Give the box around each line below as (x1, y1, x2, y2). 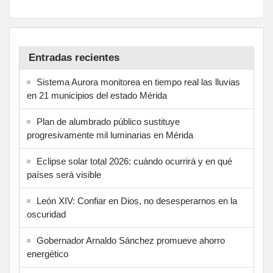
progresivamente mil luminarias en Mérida (27, 129, 193, 140)
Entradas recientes (29, 51, 119, 63)
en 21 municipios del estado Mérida (27, 90, 167, 101)
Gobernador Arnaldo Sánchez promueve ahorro (37, 235, 225, 246)
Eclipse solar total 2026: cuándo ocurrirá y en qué (37, 155, 232, 166)
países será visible (27, 169, 101, 180)
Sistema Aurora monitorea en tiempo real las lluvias (37, 76, 240, 87)
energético (27, 248, 68, 259)
